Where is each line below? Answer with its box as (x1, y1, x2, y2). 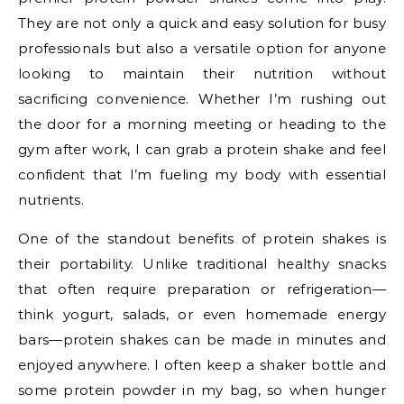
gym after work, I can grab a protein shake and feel (18, 140, 386, 158)
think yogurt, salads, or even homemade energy (18, 305, 386, 323)
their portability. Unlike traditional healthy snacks (18, 254, 386, 272)
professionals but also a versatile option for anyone (18, 39, 386, 57)
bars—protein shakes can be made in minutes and (18, 330, 386, 348)
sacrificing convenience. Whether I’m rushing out (18, 89, 386, 107)
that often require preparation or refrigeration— (18, 280, 386, 298)
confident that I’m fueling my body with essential (18, 165, 386, 183)
